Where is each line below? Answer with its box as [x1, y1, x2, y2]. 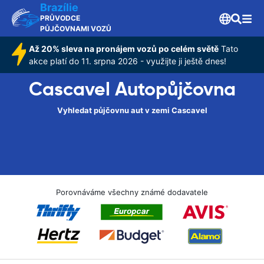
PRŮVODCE [40, 14, 80, 22]
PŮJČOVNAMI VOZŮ [40, 24, 111, 33]
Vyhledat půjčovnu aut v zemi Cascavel [57, 105, 207, 115]
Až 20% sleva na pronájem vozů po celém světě [29, 44, 219, 54]
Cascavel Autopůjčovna [28, 77, 236, 101]
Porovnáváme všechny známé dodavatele [56, 187, 208, 197]
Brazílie [40, 1, 78, 14]
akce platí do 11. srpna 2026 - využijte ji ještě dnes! [29, 56, 227, 66]
